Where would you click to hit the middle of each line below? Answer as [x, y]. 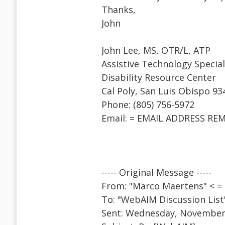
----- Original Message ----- [156, 173]
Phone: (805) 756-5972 [148, 105]
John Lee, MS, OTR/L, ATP [156, 50]
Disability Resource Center [159, 78]
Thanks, [119, 10]
